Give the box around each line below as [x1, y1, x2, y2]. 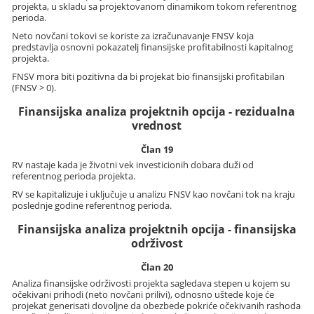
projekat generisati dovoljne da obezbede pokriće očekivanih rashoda [12, 299, 301, 312]
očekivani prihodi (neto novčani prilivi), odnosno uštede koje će [12, 287, 275, 301]
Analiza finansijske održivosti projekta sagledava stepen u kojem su [12, 276, 291, 289]
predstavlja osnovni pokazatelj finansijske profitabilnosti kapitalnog [12, 40, 294, 53]
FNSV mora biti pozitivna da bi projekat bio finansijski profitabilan [12, 69, 285, 83]
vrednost [132, 117, 182, 133]
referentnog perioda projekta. [12, 170, 136, 183]
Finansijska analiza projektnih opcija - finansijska [17, 221, 296, 238]
